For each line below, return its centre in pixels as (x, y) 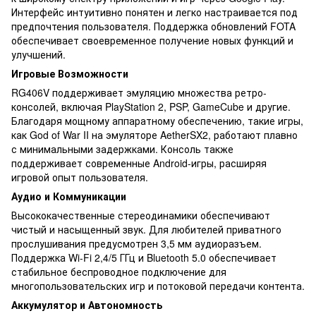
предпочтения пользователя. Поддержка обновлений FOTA (153, 26)
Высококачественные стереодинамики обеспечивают (141, 215)
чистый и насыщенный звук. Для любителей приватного (146, 229)
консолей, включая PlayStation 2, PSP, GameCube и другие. (151, 106)
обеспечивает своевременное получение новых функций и (152, 40)
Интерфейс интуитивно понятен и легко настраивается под (154, 12)
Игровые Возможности (70, 73)
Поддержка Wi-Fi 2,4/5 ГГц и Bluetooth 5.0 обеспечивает (144, 257)
